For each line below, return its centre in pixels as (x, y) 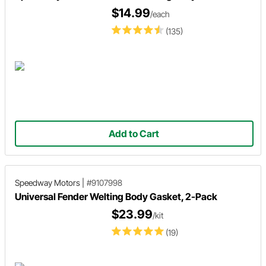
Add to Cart (134, 133)
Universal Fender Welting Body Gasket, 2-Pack (116, 197)
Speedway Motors (47, 183)
